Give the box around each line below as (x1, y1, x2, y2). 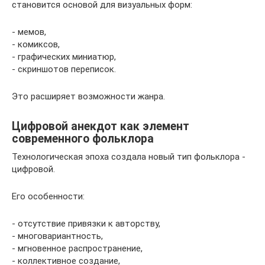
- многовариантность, (12, 230, 103, 241)
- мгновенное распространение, (12, 243, 143, 254)
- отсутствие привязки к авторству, (12, 218, 160, 229)
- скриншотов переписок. (12, 63, 116, 75)
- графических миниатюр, (12, 51, 116, 62)
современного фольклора (12, 131, 154, 146)
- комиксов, (12, 38, 60, 50)
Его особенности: (12, 190, 85, 202)
